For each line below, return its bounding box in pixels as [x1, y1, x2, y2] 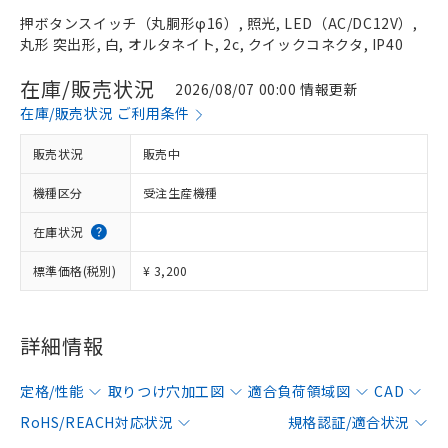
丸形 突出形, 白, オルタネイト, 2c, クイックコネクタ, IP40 [20, 34, 404, 54]
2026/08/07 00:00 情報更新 [175, 78, 359, 99]
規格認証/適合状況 [287, 412, 410, 432]
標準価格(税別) [33, 262, 117, 279]
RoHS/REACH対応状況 [20, 412, 174, 432]
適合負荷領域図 [248, 381, 351, 401]
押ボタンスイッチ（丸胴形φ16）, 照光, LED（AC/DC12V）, [20, 13, 418, 33]
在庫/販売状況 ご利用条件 [20, 103, 190, 123]
